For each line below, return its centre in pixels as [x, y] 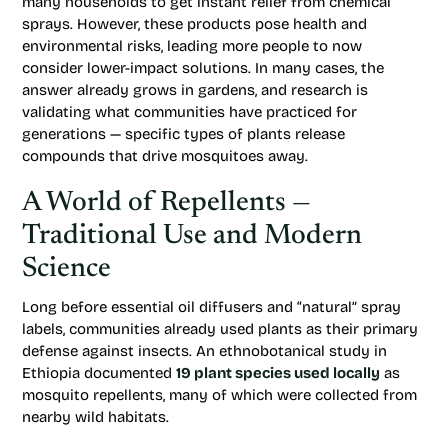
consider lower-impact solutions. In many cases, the [203, 68]
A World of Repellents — [166, 203]
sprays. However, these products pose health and [194, 24]
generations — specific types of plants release [183, 134]
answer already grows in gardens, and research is [195, 90]
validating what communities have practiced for [189, 112]
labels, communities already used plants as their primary [220, 329]
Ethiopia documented [99, 373]
